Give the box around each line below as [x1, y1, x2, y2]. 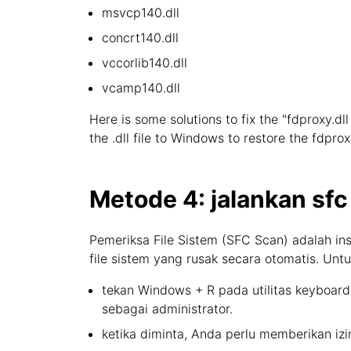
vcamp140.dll [102, 80, 180, 96]
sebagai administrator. [102, 301, 233, 317]
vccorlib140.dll [102, 55, 187, 71]
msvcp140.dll [102, 5, 179, 20]
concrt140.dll [102, 30, 179, 45]
